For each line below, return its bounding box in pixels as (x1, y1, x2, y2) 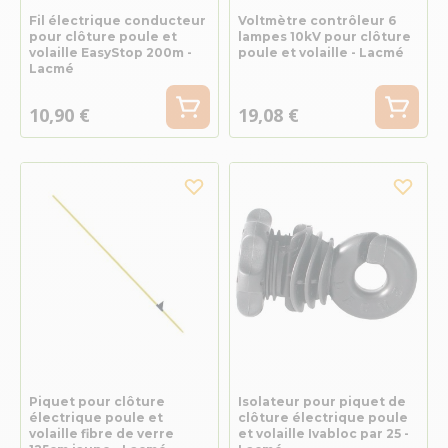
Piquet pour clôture (29, 393, 165, 409)
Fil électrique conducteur (29, 12, 206, 28)
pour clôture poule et (29, 28, 177, 44)
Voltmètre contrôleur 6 (237, 12, 396, 28)
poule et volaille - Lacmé (237, 44, 404, 60)
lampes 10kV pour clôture (237, 28, 411, 44)
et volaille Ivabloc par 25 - (237, 425, 409, 441)
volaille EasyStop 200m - (29, 44, 192, 60)
